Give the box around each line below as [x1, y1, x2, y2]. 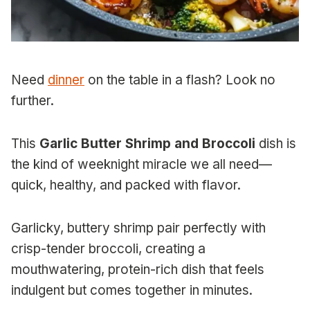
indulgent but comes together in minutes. [11, 282, 253, 299]
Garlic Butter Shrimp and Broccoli [39, 136, 255, 152]
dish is [255, 136, 296, 152]
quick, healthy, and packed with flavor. [11, 177, 241, 194]
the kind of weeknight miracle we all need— [11, 156, 272, 173]
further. [11, 93, 54, 109]
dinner [48, 72, 84, 89]
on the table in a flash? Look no [84, 72, 275, 89]
